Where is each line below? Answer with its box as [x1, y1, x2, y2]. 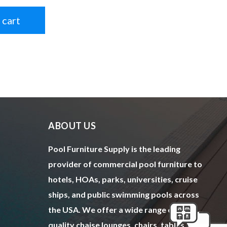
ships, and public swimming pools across [48, 190, 200, 200]
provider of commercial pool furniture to [48, 159, 203, 169]
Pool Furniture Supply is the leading [48, 144, 181, 154]
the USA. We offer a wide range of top [48, 205, 192, 215]
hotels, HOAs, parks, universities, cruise [48, 174, 198, 184]
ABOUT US [48, 120, 96, 132]
